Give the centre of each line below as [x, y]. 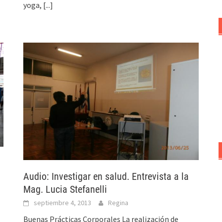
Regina [118, 203]
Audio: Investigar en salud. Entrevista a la [106, 177]
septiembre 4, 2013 [63, 203]
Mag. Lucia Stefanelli [65, 190]
